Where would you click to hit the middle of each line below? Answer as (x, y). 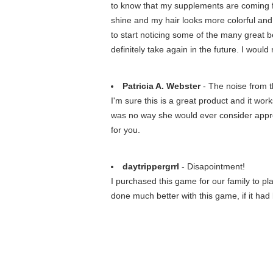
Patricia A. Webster (161, 86)
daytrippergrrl (151, 166)
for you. (126, 130)
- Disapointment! (212, 166)
